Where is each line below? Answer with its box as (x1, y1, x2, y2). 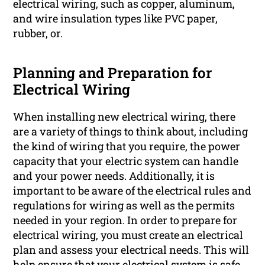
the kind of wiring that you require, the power (13, 138, 241, 153)
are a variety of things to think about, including (13, 124, 248, 138)
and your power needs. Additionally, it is (13, 168, 215, 183)
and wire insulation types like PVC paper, (13, 11, 218, 25)
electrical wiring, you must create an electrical (13, 227, 244, 242)
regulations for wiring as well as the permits (13, 198, 235, 212)
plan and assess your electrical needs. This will (13, 242, 250, 257)
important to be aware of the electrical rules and (13, 183, 252, 198)
